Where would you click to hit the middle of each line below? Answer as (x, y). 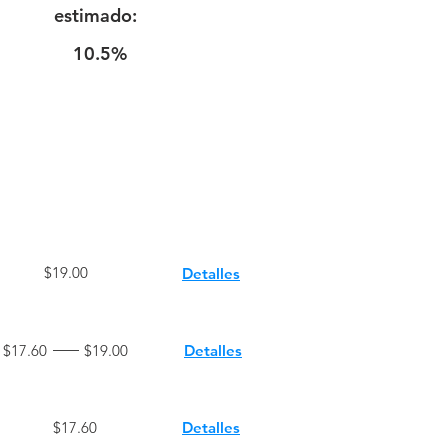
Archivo (214, 204)
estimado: (95, 15)
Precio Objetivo (77, 203)
